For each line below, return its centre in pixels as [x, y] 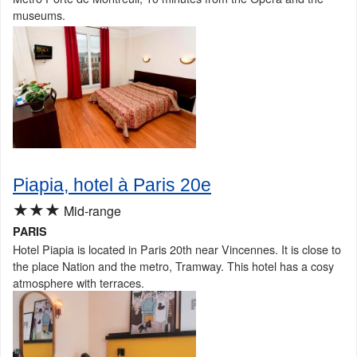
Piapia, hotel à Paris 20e [112, 185]
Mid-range [91, 211]
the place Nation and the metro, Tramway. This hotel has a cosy [173, 266]
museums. [39, 14]
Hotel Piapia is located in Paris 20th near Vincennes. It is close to [177, 249]
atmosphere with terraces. [78, 283]
